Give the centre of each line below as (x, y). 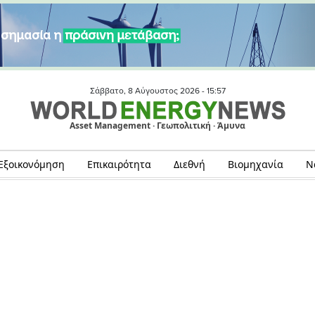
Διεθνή (189, 164)
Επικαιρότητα (119, 164)
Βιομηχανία (255, 164)
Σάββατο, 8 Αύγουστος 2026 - (148, 91)
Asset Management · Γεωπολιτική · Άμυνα (157, 126)
